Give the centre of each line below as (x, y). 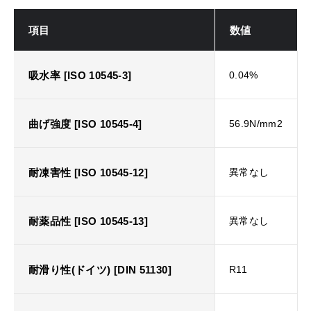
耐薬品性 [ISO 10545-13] (89, 221)
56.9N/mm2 (256, 123)
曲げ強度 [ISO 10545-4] (85, 124)
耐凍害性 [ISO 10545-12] (89, 172)
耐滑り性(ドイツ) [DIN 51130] (100, 269)
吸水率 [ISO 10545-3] (80, 75)
